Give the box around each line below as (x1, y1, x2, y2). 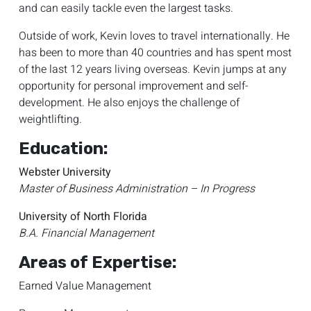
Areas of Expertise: (19, 253, 177, 272)
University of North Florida (19, 208, 147, 225)
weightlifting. (19, 111, 82, 128)
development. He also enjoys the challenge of (19, 94, 239, 111)
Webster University (19, 164, 111, 180)
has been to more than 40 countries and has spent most (19, 44, 292, 61)
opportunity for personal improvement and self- (19, 78, 249, 94)
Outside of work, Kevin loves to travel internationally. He (19, 28, 289, 44)
